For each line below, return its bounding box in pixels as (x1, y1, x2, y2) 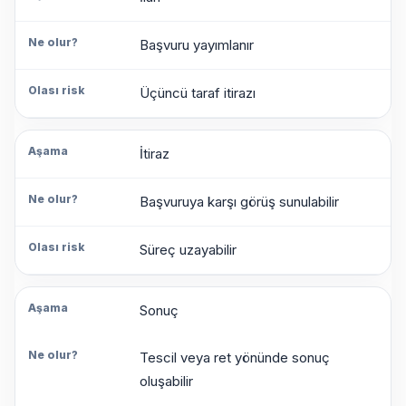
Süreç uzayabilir (139, 241, 237, 259)
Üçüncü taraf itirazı (139, 84, 256, 102)
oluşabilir (139, 372, 193, 391)
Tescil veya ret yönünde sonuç (139, 349, 330, 367)
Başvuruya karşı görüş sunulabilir (139, 193, 339, 211)
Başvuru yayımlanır (139, 36, 254, 54)
